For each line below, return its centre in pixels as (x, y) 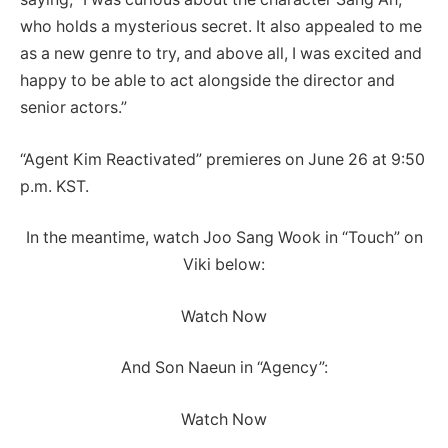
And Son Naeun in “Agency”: (224, 368)
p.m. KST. (54, 186)
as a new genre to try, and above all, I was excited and (221, 54)
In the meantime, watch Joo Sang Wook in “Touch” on (224, 238)
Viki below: (224, 265)
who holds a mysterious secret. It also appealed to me (221, 27)
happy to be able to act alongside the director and (207, 81)
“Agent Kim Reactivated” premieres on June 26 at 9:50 (222, 159)
